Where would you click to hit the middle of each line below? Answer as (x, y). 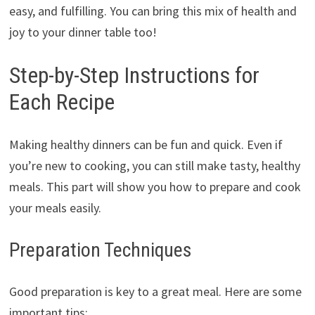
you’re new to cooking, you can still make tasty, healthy (154, 165)
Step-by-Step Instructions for (134, 76)
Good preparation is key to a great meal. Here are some (155, 291)
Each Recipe (62, 102)
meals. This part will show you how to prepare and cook (155, 186)
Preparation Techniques (100, 250)
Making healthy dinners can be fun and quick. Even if (146, 144)
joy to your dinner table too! (83, 32)
